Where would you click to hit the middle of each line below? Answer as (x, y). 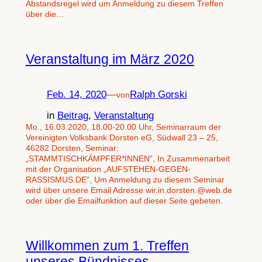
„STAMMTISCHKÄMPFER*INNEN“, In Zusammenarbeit (127, 159)
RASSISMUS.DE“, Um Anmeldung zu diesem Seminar (125, 180)
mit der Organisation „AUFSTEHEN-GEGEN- (108, 169)
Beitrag (73, 116)
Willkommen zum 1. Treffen (107, 246)
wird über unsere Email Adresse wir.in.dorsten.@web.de (129, 190)
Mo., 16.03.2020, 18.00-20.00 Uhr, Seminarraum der (123, 127)
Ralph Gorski (158, 94)
